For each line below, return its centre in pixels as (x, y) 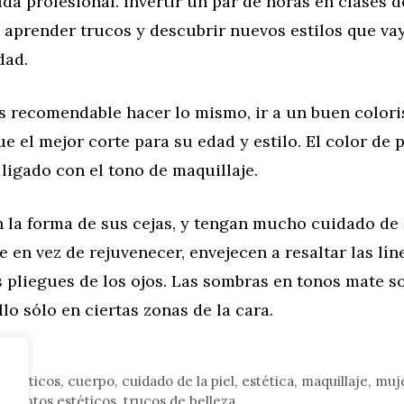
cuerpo (92, 381)
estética (268, 381)
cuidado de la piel (179, 381)
